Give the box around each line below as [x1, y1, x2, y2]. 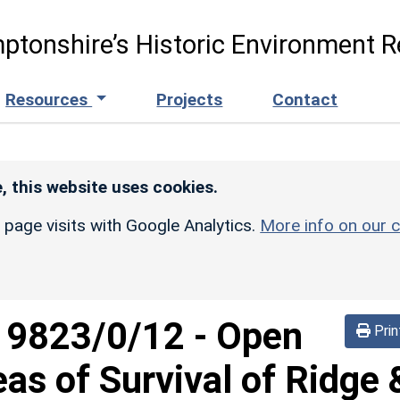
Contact [272, 88, 338, 110]
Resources [5, 88, 93, 110]
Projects [156, 88, 223, 110]
